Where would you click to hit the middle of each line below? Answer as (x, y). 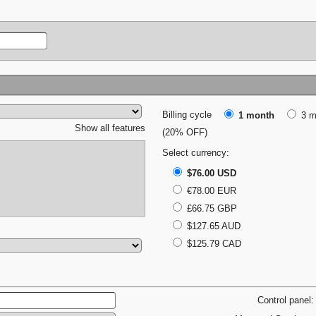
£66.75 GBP (210, 208)
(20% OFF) (184, 132)
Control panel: (286, 300)
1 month (256, 115)
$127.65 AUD (212, 226)
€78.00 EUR (210, 191)
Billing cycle (188, 115)
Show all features (110, 129)
